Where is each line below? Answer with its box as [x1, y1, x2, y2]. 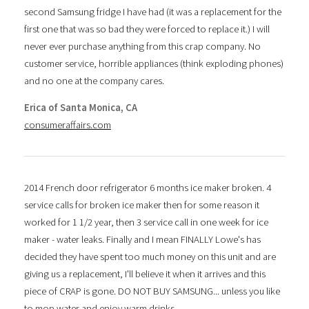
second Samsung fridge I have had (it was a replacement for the [24, 5, 281, 18]
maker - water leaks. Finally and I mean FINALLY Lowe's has [24, 232, 261, 246]
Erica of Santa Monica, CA [24, 101, 137, 114]
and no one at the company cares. [24, 74, 164, 87]
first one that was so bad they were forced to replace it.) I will [24, 22, 270, 35]
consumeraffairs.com [24, 119, 111, 132]
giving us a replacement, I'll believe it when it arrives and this [24, 267, 266, 280]
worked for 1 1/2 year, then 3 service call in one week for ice [24, 215, 268, 228]
